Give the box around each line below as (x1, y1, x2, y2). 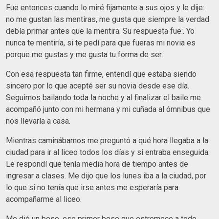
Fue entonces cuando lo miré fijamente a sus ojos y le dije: (6, 2, 204, 12)
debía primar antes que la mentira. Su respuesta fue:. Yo (6, 26, 195, 36)
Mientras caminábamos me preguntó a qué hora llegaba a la (6, 135, 208, 145)
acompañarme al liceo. (6, 194, 84, 204)
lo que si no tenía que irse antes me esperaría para (6, 182, 178, 192)
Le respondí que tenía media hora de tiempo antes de (6, 159, 188, 169)
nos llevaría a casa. (6, 116, 72, 126)
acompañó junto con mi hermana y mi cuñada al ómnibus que (6, 104, 210, 114)
